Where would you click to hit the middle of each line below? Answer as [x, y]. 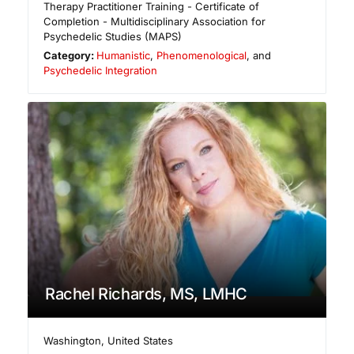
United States [141, 341]
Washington [73, 341]
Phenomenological [202, 56]
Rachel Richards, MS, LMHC [146, 294]
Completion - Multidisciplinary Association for [154, 22]
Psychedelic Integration [100, 71]
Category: [70, 56]
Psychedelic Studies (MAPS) [113, 37]
